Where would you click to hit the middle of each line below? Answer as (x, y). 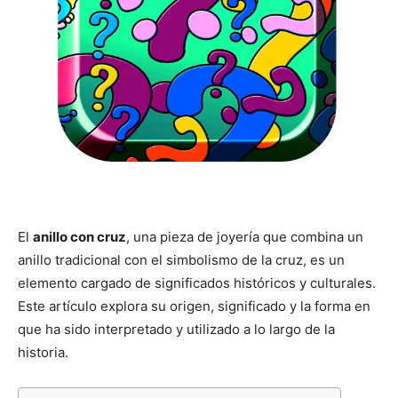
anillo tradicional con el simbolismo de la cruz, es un (181, 260)
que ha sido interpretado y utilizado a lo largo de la (176, 329)
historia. (43, 352)
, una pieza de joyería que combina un (245, 237)
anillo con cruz (80, 237)
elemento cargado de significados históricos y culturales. (197, 283)
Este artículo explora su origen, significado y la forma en (194, 306)
